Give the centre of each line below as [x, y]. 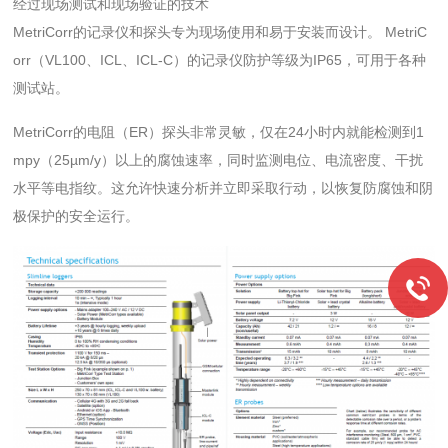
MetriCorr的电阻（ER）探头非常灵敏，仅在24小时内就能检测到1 [219, 132]
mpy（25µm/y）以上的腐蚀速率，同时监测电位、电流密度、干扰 [218, 160]
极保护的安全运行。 [76, 216]
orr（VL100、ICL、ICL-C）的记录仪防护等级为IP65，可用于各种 [220, 60]
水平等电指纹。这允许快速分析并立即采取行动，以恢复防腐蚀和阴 [223, 188]
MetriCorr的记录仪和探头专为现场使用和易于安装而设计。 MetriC [220, 32]
